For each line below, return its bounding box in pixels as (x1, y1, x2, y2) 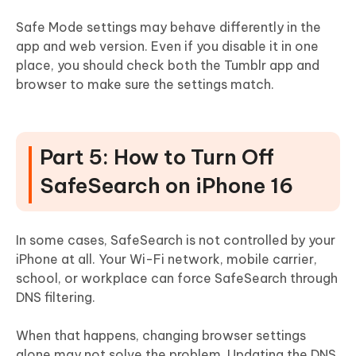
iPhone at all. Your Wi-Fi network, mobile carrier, (16, 251, 317, 268)
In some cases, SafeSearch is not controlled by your (16, 232, 335, 249)
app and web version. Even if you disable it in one (16, 38, 319, 55)
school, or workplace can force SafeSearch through (16, 270, 338, 287)
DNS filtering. (16, 289, 95, 306)
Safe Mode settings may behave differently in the (16, 19, 321, 36)
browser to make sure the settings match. (16, 76, 274, 93)
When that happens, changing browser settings (16, 327, 306, 344)
